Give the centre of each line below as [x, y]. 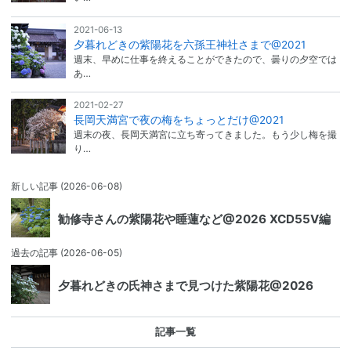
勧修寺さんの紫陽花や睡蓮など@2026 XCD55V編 [194, 219]
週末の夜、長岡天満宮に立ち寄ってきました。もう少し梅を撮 [205, 135]
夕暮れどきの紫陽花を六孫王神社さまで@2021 [189, 44]
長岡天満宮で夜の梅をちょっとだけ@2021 [178, 120]
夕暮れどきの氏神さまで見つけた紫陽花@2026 [186, 285]
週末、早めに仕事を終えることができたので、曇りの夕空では [205, 59]
